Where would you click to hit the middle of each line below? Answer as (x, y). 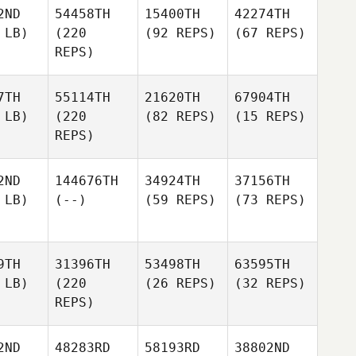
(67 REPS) (270, 33)
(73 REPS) (270, 200)
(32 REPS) (270, 283)
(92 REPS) (180, 33)
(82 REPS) (180, 116)
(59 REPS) (180, 200)
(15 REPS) (270, 116)
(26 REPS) (180, 283)
